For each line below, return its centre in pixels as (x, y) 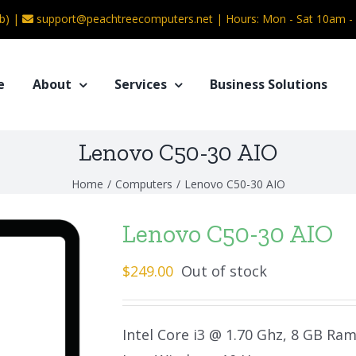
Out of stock (224, 271)
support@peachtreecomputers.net (125, 19)
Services (141, 84)
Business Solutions (269, 84)
